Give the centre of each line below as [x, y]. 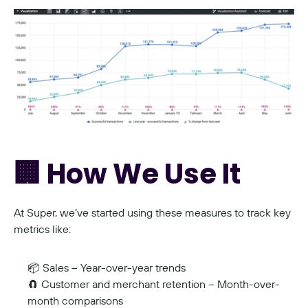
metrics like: [42, 229]
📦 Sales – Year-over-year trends [107, 267]
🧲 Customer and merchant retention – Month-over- [154, 284]
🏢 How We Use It [127, 174]
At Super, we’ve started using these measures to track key [152, 212]
